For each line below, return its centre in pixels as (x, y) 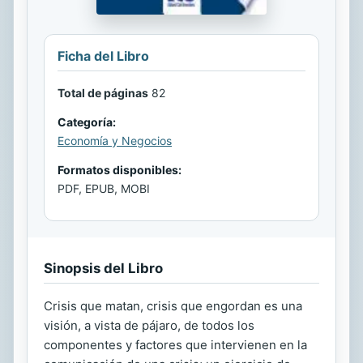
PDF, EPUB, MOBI (104, 188)
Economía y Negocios (115, 140)
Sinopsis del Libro (103, 268)
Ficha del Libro (103, 56)
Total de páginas (103, 92)
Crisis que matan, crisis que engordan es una (173, 305)
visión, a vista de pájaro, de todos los (149, 325)
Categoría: (87, 122)
